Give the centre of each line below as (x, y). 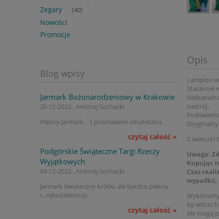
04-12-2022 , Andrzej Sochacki (82, 171)
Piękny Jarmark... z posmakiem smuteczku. (101, 122)
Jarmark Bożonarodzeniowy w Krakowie (107, 97)
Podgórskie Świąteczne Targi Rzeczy (100, 151)
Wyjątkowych (63, 162)
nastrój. (198, 106)
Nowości (54, 22)
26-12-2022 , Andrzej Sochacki (82, 107)
